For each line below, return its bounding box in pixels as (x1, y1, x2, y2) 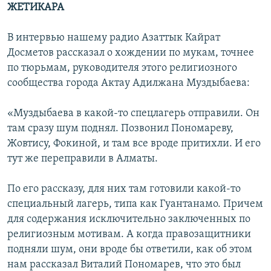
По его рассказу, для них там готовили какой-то (7, 183, 241, 195)
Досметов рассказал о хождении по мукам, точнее (7, 47, 254, 59)
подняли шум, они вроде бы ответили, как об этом (7, 243, 252, 255)
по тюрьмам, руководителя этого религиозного (7, 62, 237, 74)
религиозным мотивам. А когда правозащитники (7, 228, 251, 240)
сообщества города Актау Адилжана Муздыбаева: (7, 77, 250, 89)
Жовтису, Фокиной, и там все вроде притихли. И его (7, 137, 261, 149)
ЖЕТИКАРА (7, 1, 64, 13)
